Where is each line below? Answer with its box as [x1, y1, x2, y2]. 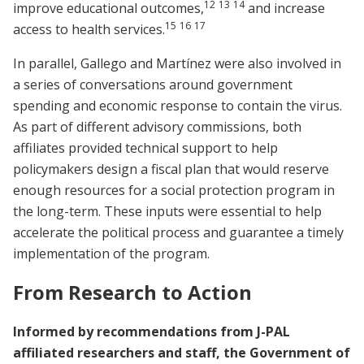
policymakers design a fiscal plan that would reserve [13, 160, 329, 179]
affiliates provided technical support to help [13, 139, 278, 158]
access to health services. [13, 20, 165, 39]
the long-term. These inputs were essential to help [13, 202, 322, 221]
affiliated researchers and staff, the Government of [13, 343, 350, 362]
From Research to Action [13, 279, 252, 306]
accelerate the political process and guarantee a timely [13, 223, 344, 242]
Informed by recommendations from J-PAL [13, 322, 290, 340]
